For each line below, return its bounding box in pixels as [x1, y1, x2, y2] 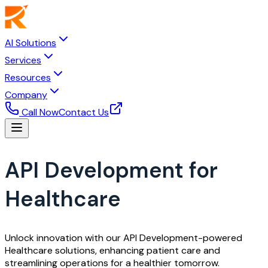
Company [5, 89, 47, 101]
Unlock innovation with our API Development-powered [5, 231, 242, 244]
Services [5, 54, 41, 66]
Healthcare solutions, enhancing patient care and [5, 243, 220, 257]
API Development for [5, 156, 218, 184]
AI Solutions [5, 36, 56, 49]
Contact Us [59, 106, 109, 118]
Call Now [22, 106, 59, 118]
